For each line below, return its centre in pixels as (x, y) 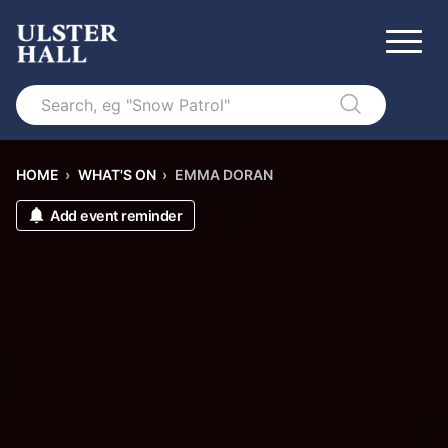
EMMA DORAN (224, 174)
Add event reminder (116, 215)
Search (41, 94)
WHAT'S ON (117, 174)
